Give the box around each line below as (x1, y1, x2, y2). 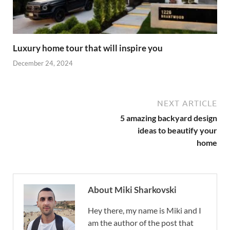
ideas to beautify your (138, 125, 217, 135)
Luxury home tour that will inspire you (13, 43, 163, 54)
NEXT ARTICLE (157, 98, 217, 108)
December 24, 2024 (13, 59, 73, 67)
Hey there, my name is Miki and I (88, 205, 201, 215)
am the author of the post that (88, 217, 194, 227)
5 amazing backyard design (120, 112, 217, 123)
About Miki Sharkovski (88, 184, 177, 195)
